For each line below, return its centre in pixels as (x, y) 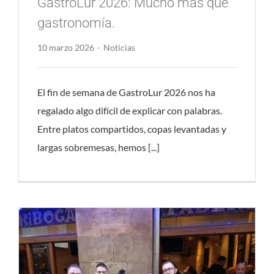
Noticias (119, 47)
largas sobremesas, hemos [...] (98, 147)
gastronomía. (76, 23)
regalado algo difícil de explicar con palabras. (129, 110)
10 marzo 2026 (65, 47)
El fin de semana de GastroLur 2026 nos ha (126, 92)
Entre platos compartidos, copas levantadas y (131, 129)
